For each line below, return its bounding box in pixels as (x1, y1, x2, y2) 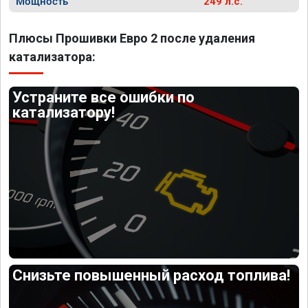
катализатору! (12, 104, 115, 121)
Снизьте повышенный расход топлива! (12, 266, 291, 284)
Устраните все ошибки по (12, 89, 195, 106)
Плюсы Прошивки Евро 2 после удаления (9, 31, 255, 45)
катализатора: (9, 49, 96, 64)
